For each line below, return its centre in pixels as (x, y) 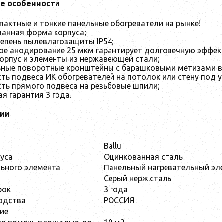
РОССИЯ (119, 200)
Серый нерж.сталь (138, 179)
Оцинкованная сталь (143, 157)
